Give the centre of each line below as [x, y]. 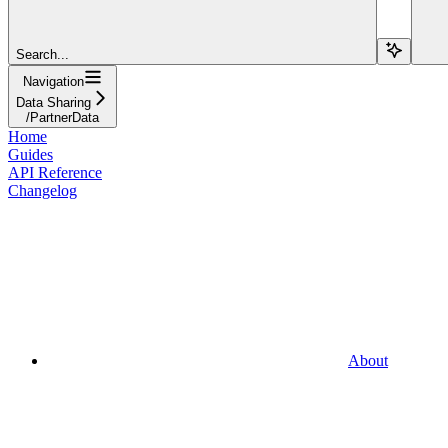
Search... [42, 54]
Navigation [53, 81]
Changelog [42, 190]
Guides [30, 154]
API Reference [55, 172]
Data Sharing [53, 102]
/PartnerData [62, 117]
